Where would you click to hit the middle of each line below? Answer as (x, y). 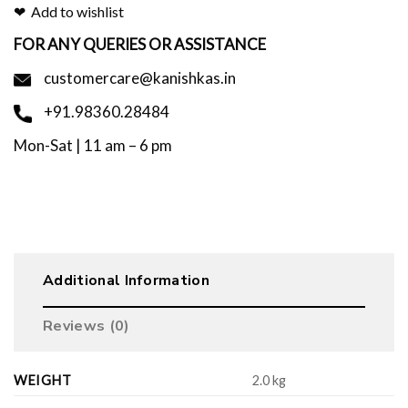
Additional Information (127, 281)
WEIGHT (43, 381)
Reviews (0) (87, 326)
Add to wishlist (77, 12)
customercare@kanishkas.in (138, 78)
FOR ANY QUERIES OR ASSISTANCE (140, 45)
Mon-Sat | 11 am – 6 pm (93, 146)
